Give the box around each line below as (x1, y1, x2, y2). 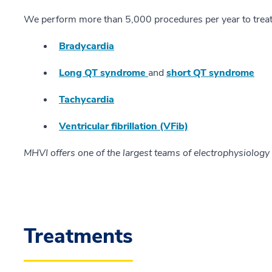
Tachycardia (59, 93, 114, 107)
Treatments (24, 222, 133, 251)
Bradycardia (59, 39, 114, 53)
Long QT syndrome (59, 66, 148, 80)
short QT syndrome (166, 66, 254, 80)
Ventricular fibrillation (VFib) (59, 120, 188, 134)
